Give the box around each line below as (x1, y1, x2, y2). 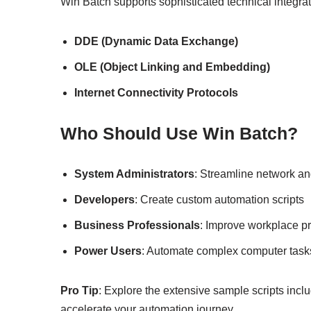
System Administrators (74, 167, 194, 180)
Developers (74, 193, 135, 205)
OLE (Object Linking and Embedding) (74, 60, 270, 73)
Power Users (74, 244, 142, 257)
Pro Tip (60, 284, 99, 296)
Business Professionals (74, 219, 200, 231)
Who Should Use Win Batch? (60, 123, 298, 143)
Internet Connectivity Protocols (74, 86, 238, 99)
